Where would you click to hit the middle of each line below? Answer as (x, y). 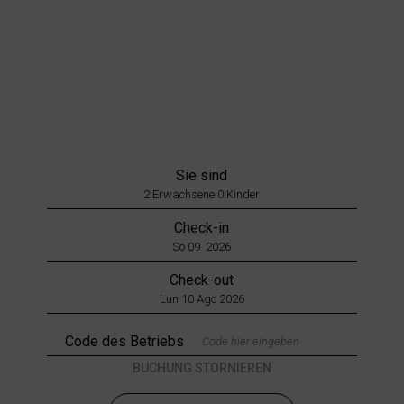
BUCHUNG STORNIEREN (202, 367)
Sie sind (202, 175)
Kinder (242, 194)
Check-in (202, 227)
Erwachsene (184, 194)
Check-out (202, 280)
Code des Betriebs (125, 341)
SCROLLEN (202, 109)
